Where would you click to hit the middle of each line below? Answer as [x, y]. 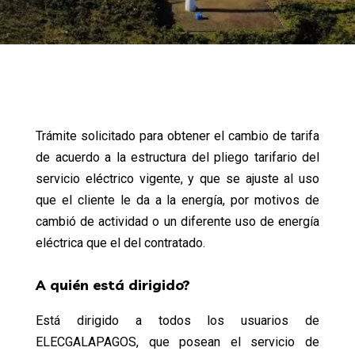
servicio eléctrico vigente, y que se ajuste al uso [177, 179]
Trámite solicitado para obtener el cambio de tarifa [177, 136]
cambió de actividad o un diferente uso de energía [177, 221]
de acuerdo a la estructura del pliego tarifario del [177, 157]
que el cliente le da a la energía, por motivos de [177, 200]
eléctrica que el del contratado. [120, 243]
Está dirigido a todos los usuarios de [177, 321]
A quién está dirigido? [113, 285]
